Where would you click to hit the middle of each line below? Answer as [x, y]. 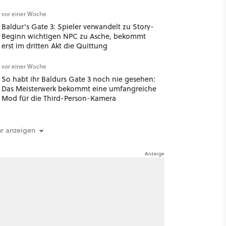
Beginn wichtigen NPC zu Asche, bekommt [73, 36]
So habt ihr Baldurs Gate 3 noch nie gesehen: [78, 79]
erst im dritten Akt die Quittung [54, 46]
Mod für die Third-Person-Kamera [59, 98]
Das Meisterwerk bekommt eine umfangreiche [79, 89]
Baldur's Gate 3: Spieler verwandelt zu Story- [77, 26]
